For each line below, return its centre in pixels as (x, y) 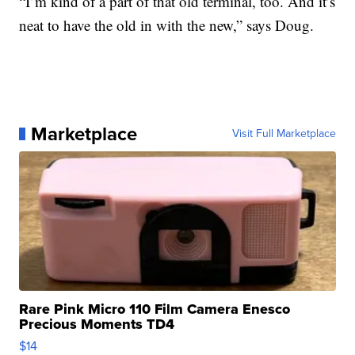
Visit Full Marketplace (284, 133)
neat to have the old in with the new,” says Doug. (167, 25)
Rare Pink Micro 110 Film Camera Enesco (155, 309)
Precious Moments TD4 (97, 324)
